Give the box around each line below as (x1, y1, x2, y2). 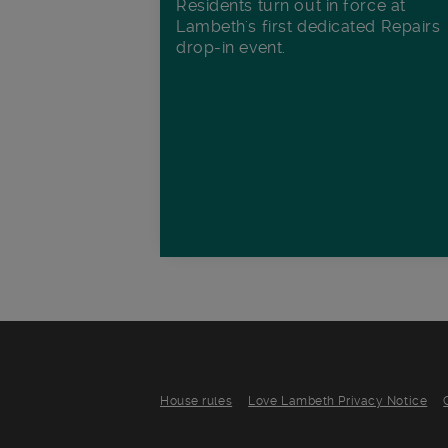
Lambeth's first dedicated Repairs (176, 17, 441, 37)
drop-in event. (176, 38, 286, 58)
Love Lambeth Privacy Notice (248, 393, 428, 408)
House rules (160, 393, 233, 408)
